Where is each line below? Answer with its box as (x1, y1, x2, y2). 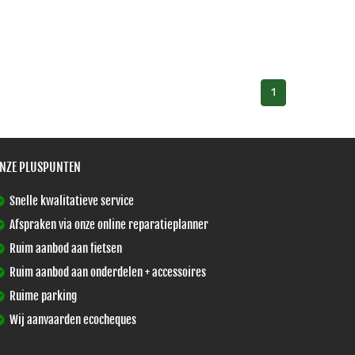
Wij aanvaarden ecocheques (7, 312, 136, 327)
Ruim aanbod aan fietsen (7, 241, 122, 256)
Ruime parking (7, 288, 77, 303)
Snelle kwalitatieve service (7, 193, 134, 208)
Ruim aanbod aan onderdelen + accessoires (7, 265, 206, 280)
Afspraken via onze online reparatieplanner (7, 217, 208, 232)
